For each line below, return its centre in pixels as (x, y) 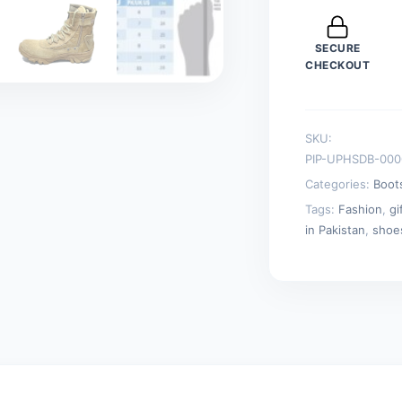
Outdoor (338, 32)
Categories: (340, 184)
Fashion (361, 209)
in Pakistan (336, 229)
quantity (338, 122)
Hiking (332, 54)
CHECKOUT (338, 65)
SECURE (337, 48)
